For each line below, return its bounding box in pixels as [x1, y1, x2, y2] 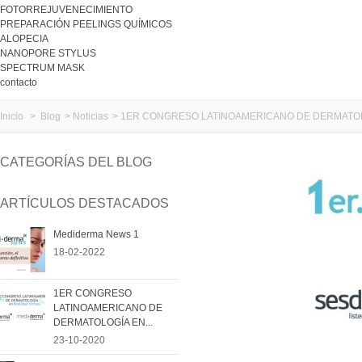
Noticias [73, 111, 108, 123]
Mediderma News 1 [53, 229, 139, 241]
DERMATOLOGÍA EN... [53, 317, 153, 329]
